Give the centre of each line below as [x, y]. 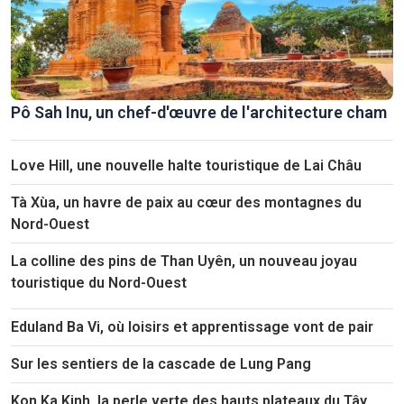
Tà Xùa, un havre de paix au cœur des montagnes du [186, 202]
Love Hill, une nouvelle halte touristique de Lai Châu [186, 165]
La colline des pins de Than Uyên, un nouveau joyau [184, 261]
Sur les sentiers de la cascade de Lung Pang [161, 363]
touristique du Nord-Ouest [99, 282]
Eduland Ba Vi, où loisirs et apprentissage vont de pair [192, 326]
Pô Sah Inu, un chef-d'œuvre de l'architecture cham [199, 112]
